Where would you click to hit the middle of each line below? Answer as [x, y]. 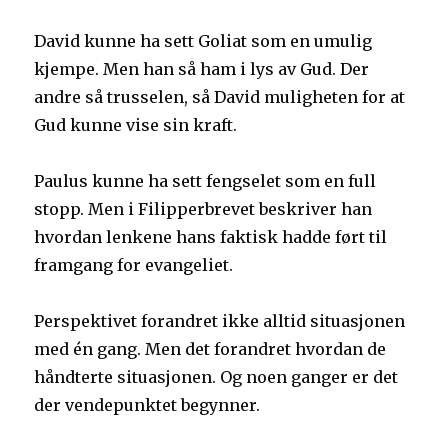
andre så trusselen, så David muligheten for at [220, 97]
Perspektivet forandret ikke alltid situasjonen [220, 321]
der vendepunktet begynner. [147, 405]
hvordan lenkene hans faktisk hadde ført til [211, 237]
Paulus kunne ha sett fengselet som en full [205, 181]
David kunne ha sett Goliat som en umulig [203, 41]
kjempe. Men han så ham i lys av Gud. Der [202, 69]
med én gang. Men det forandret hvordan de [210, 349]
